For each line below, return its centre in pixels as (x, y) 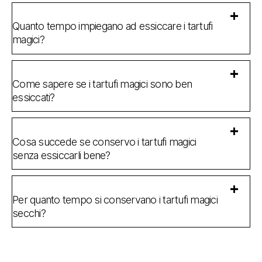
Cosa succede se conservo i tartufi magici (104, 142)
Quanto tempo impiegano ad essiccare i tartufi (113, 26)
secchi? (29, 213)
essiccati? (34, 98)
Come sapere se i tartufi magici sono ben (102, 84)
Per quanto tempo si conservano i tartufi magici (115, 199)
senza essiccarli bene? (61, 155)
